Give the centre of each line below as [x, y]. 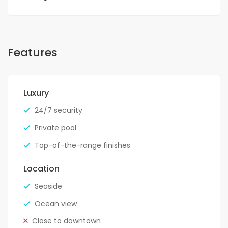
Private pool [55, 128]
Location [41, 169]
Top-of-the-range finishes [82, 145]
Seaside [48, 187]
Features [33, 53]
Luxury [36, 93]
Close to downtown [66, 221]
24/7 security [59, 111]
